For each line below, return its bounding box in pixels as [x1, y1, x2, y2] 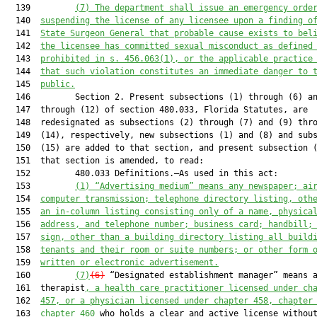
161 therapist [6, 283, 85, 293]
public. [40, 79, 75, 89]
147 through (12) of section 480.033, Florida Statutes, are [6, 105, 308, 115]
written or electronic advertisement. [40, 258, 219, 267]
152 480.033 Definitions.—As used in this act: [6, 168, 278, 178]
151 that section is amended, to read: [6, 156, 204, 166]
